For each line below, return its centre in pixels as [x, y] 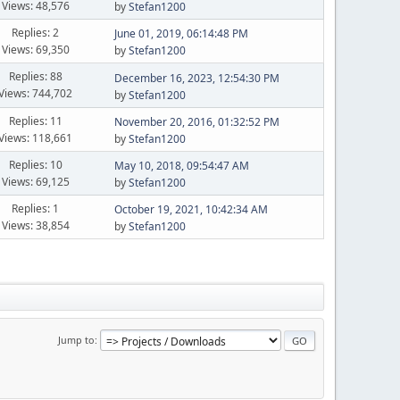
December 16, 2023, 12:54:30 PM [196, 78]
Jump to [76, 339]
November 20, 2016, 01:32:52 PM [196, 122]
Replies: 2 [36, 32]
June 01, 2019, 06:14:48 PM [181, 33]
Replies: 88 [35, 76]
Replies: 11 [35, 121]
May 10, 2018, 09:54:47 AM [181, 166]
